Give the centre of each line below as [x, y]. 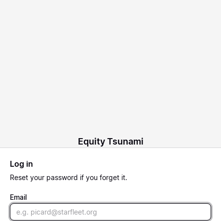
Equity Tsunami [110, 141]
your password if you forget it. [78, 177]
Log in [21, 164]
